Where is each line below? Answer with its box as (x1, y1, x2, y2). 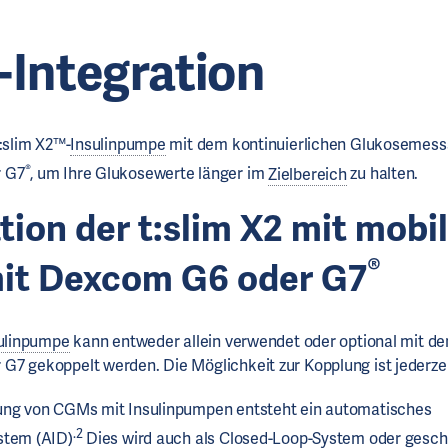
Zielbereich (268, 163, 347, 185)
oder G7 (229, 254, 368, 302)
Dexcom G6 (38, 254, 230, 302)
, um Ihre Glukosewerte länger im (30, 163, 269, 185)
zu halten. (346, 163, 419, 185)
